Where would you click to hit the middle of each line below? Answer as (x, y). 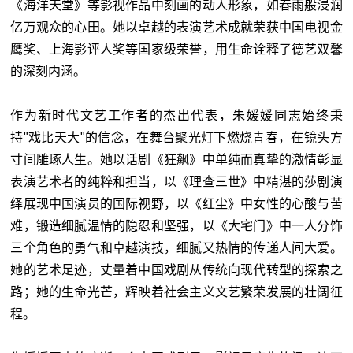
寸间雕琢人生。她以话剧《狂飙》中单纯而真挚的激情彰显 (176, 159)
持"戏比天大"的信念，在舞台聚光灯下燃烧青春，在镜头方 (176, 137)
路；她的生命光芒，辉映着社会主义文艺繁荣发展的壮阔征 (176, 292)
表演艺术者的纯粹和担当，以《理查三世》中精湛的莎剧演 (176, 181)
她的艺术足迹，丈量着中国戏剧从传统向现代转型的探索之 (176, 269)
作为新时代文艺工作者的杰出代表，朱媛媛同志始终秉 (176, 115)
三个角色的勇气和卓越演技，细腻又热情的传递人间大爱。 (176, 247)
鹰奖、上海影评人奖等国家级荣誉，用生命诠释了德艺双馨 (176, 49)
